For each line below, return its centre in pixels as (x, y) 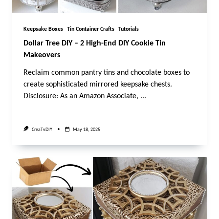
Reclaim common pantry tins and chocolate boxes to (107, 73)
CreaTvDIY (42, 130)
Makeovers (42, 55)
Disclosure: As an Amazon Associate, (81, 97)
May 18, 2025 (86, 130)
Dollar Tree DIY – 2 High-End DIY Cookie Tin (95, 44)
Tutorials (129, 30)
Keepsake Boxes (43, 30)
